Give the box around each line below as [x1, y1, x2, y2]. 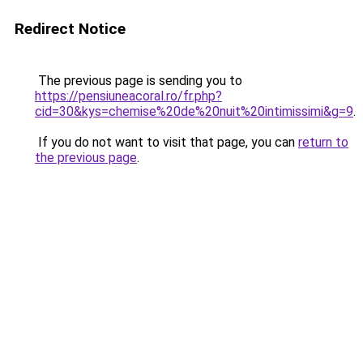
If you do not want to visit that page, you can [35, 135, 298, 150]
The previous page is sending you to [35, 73, 242, 88]
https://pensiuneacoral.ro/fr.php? [35, 88, 222, 104]
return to [298, 135, 348, 150]
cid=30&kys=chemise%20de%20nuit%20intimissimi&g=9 [35, 104, 353, 119]
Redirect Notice [15, 19, 126, 38]
